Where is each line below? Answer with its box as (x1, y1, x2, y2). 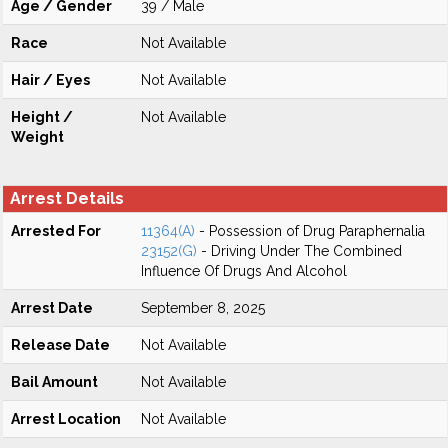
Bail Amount (11, 374, 98, 390)
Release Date (11, 337, 110, 353)
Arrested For (11, 223, 101, 239)
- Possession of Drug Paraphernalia (195, 223, 425, 239)
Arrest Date (11, 300, 93, 316)
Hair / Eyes (11, 72, 90, 88)
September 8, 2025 (141, 300, 265, 316)
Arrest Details (10, 189, 124, 208)
